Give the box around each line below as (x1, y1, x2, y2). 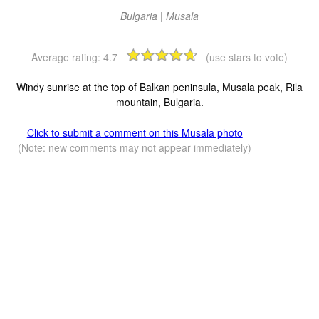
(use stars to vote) (206, 49, 288, 64)
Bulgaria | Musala (120, 8, 199, 23)
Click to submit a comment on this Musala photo (26, 125, 243, 140)
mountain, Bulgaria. (115, 94, 204, 109)
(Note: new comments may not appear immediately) (18, 140, 252, 155)
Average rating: (31, 49, 103, 64)
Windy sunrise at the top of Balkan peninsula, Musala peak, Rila (16, 79, 303, 94)
